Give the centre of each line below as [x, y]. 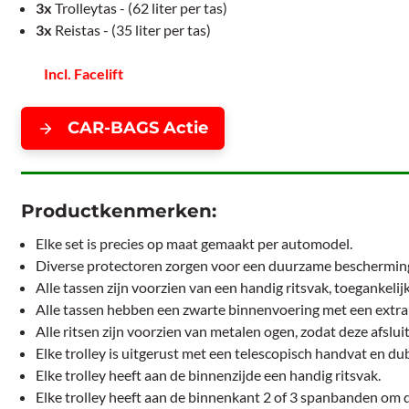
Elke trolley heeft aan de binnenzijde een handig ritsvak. [209, 375]
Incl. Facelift [84, 74]
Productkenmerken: [119, 211]
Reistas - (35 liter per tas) [132, 30]
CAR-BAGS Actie [138, 128]
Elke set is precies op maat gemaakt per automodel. [194, 244]
